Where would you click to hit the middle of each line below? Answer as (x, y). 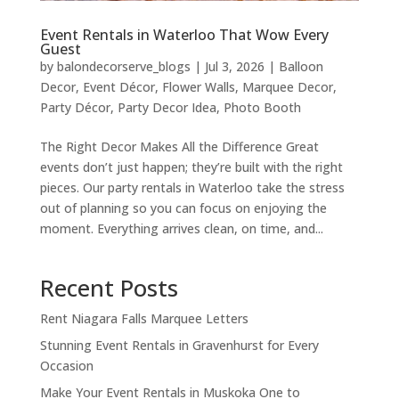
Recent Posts (109, 288)
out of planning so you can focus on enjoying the (183, 208)
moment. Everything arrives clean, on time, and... (181, 229)
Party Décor (75, 108)
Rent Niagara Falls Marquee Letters (144, 319)
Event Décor (118, 87)
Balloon (301, 67)
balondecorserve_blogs (123, 67)
